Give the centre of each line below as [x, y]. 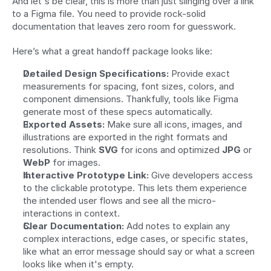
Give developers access [201, 175]
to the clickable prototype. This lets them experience [135, 188]
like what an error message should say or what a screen [139, 251]
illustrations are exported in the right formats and [125, 137]
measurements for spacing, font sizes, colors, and [129, 86]
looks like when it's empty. [78, 264]
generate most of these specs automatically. [118, 111]
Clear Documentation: [73, 226]
